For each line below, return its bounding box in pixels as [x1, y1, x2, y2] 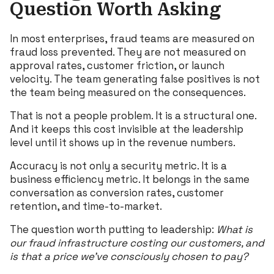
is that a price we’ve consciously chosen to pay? [10, 249, 248, 263]
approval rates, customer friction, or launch [10, 58, 224, 72]
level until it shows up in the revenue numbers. [10, 135, 235, 149]
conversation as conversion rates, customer [10, 185, 224, 199]
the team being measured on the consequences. [10, 85, 246, 99]
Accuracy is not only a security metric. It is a [10, 158, 227, 172]
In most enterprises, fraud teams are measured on [10, 31, 254, 45]
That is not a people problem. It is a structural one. [10, 108, 256, 122]
